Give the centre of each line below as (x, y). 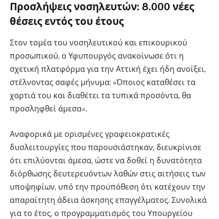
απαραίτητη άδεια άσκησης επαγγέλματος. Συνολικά (108, 200)
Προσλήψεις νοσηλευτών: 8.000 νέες (102, 7)
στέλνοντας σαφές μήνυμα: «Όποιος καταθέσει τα (103, 83)
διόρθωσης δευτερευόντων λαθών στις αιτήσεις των (108, 174)
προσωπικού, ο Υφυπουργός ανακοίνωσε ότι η (97, 56)
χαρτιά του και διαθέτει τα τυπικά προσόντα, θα (100, 96)
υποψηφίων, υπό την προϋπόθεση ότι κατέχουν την (108, 187)
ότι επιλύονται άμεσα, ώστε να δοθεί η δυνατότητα (106, 161)
